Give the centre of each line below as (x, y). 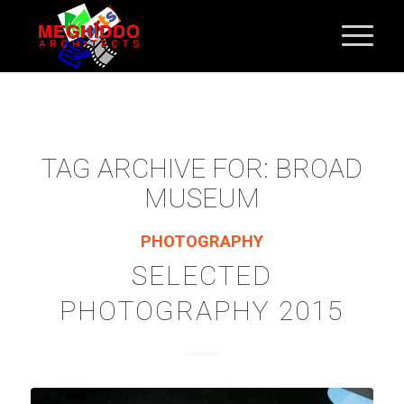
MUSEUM (202, 198)
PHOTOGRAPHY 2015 (202, 311)
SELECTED (202, 275)
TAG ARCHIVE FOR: (158, 168)
